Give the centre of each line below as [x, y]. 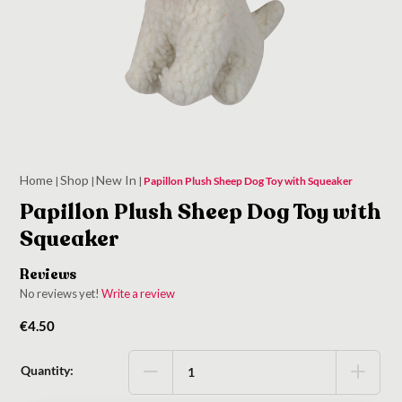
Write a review [139, 294]
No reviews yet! [61, 294]
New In [117, 179]
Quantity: [48, 370]
